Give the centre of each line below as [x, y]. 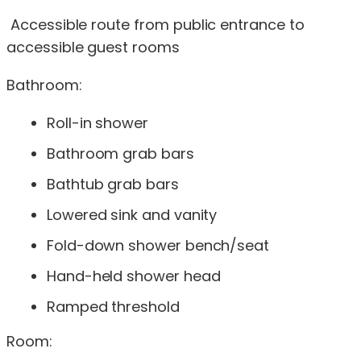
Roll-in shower [98, 122]
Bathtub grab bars [113, 184]
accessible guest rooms [93, 47]
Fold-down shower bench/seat [158, 245]
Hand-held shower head [134, 276]
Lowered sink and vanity [132, 214]
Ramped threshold [113, 306]
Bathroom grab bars [120, 153]
